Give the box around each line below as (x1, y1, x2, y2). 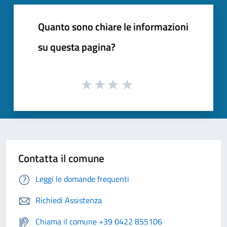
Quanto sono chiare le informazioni (38, 18, 188, 34)
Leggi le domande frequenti (35, 173, 129, 185)
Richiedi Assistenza (35, 194, 102, 207)
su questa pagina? (38, 39, 116, 55)
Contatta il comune (18, 150, 104, 167)
